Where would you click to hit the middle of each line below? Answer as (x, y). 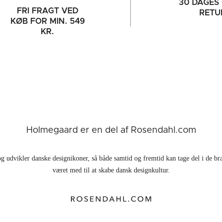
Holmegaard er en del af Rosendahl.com (111, 130)
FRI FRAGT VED (47, 11)
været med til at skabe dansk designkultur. (111, 170)
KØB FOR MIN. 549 (47, 21)
